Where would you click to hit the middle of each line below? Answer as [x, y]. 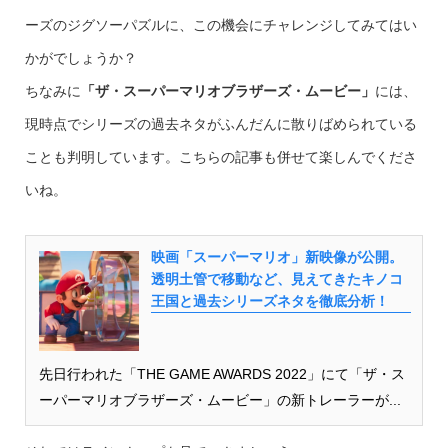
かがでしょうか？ [80, 58]
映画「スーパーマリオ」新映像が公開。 [276, 257]
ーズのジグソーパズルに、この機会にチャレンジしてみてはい [220, 25]
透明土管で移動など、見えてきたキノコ [276, 279]
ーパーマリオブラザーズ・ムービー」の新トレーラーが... [219, 400]
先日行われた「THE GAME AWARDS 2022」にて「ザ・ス [221, 374]
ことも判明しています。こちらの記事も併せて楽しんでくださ [220, 157]
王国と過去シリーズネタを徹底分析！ [269, 301]
